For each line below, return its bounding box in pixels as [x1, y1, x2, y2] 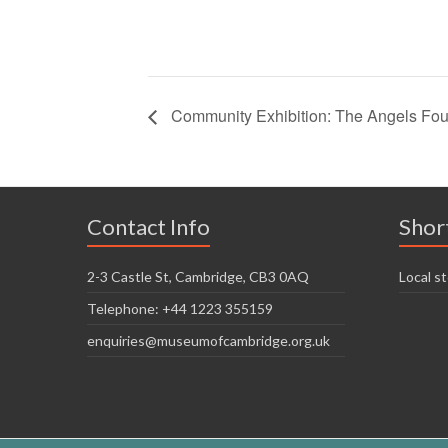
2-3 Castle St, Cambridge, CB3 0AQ [87, 267, 309, 285]
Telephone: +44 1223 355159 [87, 299, 273, 317]
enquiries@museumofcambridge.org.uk [87, 331, 330, 349]
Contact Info [87, 212, 210, 240]
